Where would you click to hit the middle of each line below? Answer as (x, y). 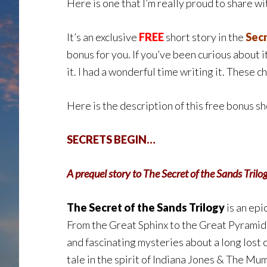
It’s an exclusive (103, 37)
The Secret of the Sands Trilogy (146, 207)
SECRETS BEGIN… (111, 139)
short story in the (205, 37)
